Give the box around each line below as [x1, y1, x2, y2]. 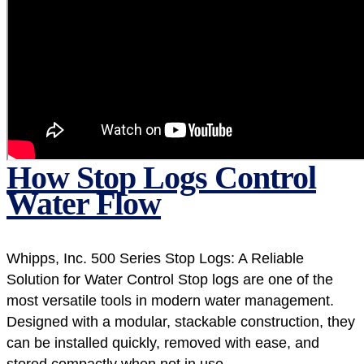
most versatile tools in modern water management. [6, 292, 334, 309]
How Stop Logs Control [6, 158, 316, 196]
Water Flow [6, 184, 161, 222]
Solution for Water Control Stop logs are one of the [6, 271, 333, 288]
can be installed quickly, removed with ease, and [6, 334, 319, 351]
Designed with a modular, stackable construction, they [6, 313, 355, 330]
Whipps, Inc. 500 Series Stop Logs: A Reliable [6, 249, 304, 266]
